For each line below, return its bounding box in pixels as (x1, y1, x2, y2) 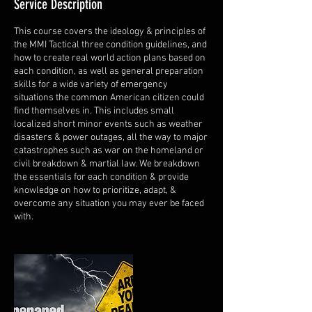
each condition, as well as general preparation (14, 65, 203, 78)
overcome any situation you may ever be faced (14, 198, 204, 210)
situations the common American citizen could (14, 92, 204, 104)
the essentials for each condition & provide (14, 171, 189, 184)
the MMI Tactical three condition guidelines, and (14, 39, 207, 52)
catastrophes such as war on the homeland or (14, 145, 203, 157)
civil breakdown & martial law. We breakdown (14, 158, 200, 171)
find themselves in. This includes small (14, 105, 174, 118)
